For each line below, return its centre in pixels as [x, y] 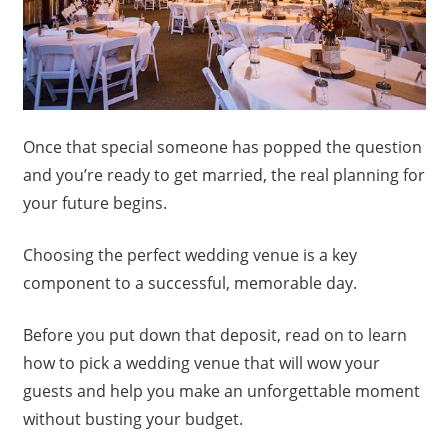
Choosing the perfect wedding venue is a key [189, 255]
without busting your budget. [132, 419]
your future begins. [94, 203]
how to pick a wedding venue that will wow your [201, 363]
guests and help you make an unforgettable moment [221, 391]
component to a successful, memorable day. [189, 283]
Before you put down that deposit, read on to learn [214, 335]
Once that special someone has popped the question [222, 147]
